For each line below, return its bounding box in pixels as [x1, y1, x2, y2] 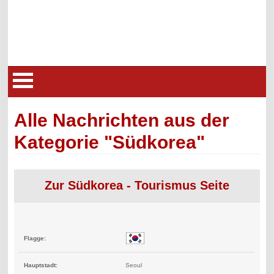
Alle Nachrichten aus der [14, 110, 230, 131]
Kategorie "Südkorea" [14, 132, 206, 153]
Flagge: [24, 234, 46, 242]
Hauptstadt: [24, 262, 58, 269]
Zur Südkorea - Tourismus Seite [44, 179, 229, 193]
